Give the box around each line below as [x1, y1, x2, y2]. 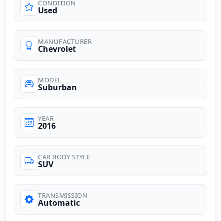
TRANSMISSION [38, 190, 87, 200]
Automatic [38, 197, 80, 208]
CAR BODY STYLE [38, 152, 90, 161]
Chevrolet [38, 43, 76, 54]
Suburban [38, 81, 77, 93]
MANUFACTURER [38, 37, 92, 46]
